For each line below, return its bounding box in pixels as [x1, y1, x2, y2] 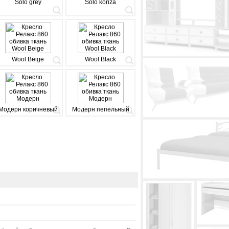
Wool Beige [12, 56, 44, 63]
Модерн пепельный [72, 106, 129, 113]
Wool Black [85, 56, 116, 63]
